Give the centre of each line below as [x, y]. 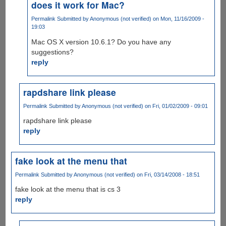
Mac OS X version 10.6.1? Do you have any [101, 42]
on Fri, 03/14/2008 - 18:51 [167, 174]
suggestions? [52, 52]
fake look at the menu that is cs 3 [68, 189]
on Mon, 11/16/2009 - [178, 19]
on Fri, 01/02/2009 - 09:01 [176, 106]
